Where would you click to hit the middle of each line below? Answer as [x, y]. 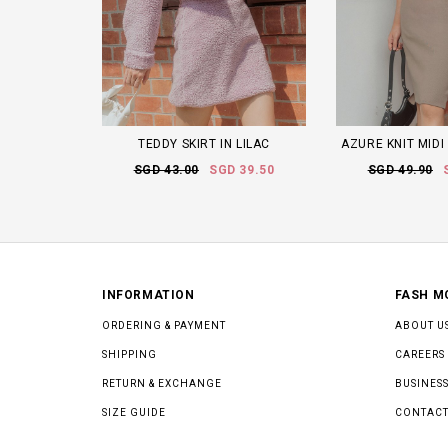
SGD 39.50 [242, 170]
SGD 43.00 [166, 170]
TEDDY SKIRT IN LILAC [204, 144]
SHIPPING [129, 355]
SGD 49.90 [400, 170]
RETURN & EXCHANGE [162, 384]
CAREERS [419, 355]
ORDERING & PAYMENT [164, 326]
